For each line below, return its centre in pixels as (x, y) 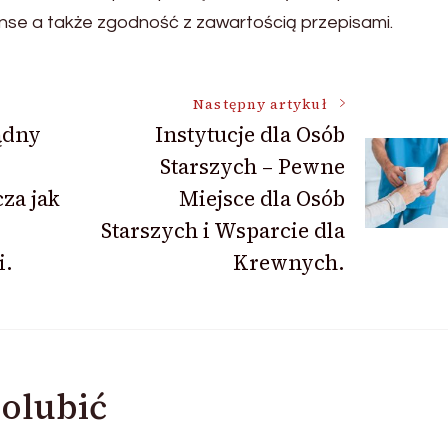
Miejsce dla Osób (261, 198)
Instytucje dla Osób (249, 134)
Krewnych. (288, 262)
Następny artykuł (260, 104)
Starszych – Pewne (252, 166)
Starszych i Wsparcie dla (222, 230)
